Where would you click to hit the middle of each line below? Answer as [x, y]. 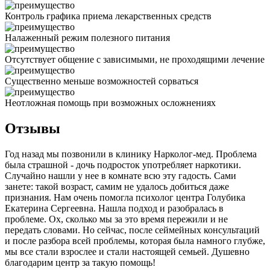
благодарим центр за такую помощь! [80, 263]
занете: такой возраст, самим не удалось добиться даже [117, 187]
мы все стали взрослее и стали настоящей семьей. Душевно [127, 252]
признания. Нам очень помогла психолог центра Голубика [125, 198]
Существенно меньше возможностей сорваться [102, 81]
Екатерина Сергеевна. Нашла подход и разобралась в [114, 209]
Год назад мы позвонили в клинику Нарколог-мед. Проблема [131, 154]
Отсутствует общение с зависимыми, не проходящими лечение [135, 60]
